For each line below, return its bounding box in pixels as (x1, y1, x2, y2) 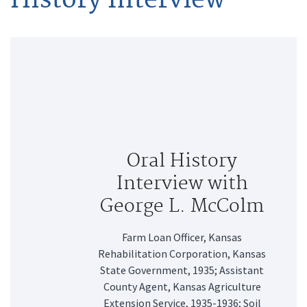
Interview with (116, 172, 248, 195)
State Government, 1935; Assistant (100, 262, 264, 277)
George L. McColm (100, 195, 264, 218)
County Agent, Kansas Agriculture (103, 279, 261, 293)
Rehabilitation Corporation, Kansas (98, 246, 266, 260)
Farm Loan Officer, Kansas (122, 230, 242, 244)
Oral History (127, 149, 237, 173)
